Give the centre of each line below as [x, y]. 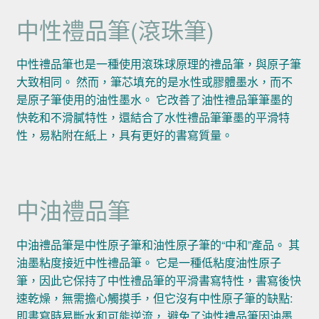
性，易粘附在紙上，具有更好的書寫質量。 [124, 135]
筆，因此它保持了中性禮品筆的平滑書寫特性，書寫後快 [158, 280]
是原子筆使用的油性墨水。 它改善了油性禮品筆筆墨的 [154, 100]
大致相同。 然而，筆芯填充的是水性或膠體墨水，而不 [154, 82]
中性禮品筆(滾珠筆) [115, 29]
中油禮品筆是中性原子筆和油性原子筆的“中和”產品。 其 [158, 244]
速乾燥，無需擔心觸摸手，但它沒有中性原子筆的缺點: [154, 298]
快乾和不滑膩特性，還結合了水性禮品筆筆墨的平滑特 [153, 117]
